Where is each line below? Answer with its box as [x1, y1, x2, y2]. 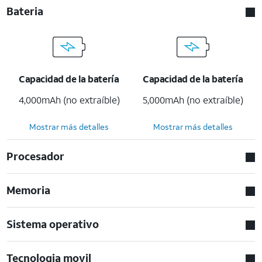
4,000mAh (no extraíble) [18, 93, 120, 106]
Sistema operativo [6, 216, 99, 231]
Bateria [6, 4, 44, 18]
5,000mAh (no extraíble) [143, 93, 243, 106]
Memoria [6, 182, 51, 197]
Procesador [6, 149, 65, 163]
